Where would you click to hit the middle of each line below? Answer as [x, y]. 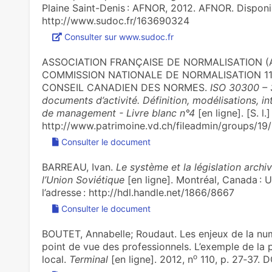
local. [55, 259]
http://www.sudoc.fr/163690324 [115, 21]
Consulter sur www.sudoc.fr [119, 37]
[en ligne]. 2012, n [150, 259]
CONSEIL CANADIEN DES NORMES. [126, 87]
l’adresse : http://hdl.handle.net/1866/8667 [138, 192]
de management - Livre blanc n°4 [118, 113]
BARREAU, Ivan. [79, 167]
